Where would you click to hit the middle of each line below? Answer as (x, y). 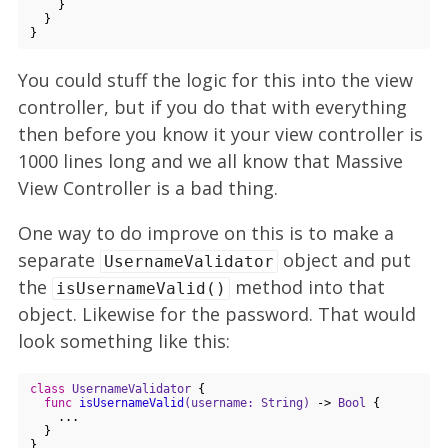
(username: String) (247, 402)
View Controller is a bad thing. (148, 187)
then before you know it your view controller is (220, 133)
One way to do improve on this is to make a (206, 232)
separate (59, 259)
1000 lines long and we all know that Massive (210, 160)
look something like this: (124, 340)
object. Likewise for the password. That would (217, 313)
